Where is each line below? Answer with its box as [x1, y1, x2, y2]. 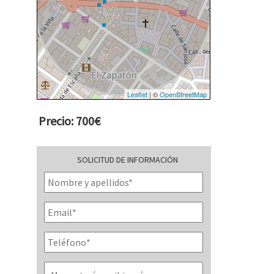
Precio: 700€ [39, 113, 101, 129]
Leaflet [127, 89, 148, 100]
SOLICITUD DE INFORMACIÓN [76, 154, 178, 166]
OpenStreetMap [160, 89, 207, 100]
